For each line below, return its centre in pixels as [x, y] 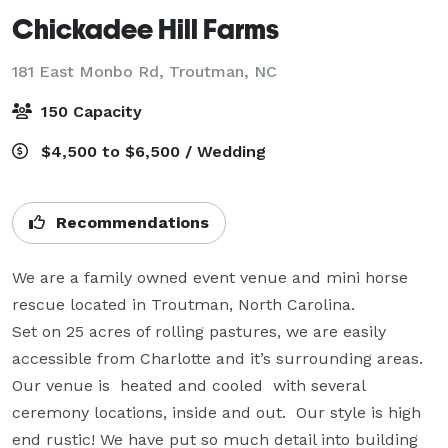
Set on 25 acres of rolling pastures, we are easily [199, 331]
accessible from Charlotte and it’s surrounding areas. [217, 358]
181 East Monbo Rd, [90, 71]
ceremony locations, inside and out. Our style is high [216, 412]
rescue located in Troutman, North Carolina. [186, 304]
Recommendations [130, 222]
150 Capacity [89, 111]
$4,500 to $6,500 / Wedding [151, 151]
